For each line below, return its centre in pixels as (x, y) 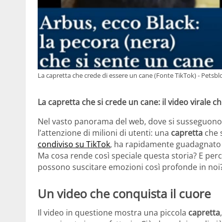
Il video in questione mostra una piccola (113, 212)
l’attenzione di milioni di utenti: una (104, 133)
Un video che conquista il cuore (124, 194)
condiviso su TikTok (74, 144)
